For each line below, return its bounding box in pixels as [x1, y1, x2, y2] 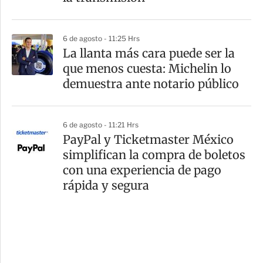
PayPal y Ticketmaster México [63, 131, 234, 147]
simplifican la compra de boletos [63, 147, 245, 162]
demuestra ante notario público [63, 76, 239, 91]
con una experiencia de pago [63, 162, 221, 177]
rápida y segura [63, 177, 149, 193]
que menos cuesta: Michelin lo [63, 60, 231, 76]
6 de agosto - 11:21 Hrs [63, 120, 139, 129]
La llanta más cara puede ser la [63, 45, 235, 60]
